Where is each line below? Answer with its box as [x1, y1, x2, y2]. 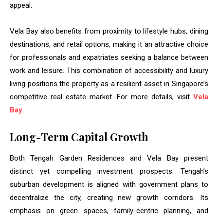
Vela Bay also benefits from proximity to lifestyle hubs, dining [10, 27, 208, 36]
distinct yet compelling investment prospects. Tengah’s [10, 167, 208, 176]
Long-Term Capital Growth [10, 129, 148, 145]
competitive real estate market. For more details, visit [10, 92, 190, 102]
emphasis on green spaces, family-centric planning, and [10, 206, 208, 216]
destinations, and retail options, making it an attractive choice [10, 40, 208, 49]
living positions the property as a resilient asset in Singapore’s [10, 79, 208, 89]
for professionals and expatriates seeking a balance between [10, 53, 208, 62]
